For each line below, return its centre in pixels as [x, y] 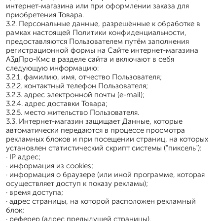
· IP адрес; [23, 157]
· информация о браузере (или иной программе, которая [105, 175]
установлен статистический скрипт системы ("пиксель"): [104, 148]
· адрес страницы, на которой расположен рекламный [101, 201]
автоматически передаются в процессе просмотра [95, 130]
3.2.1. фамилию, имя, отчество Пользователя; [84, 77]
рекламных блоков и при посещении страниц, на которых [107, 139]
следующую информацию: [52, 68]
